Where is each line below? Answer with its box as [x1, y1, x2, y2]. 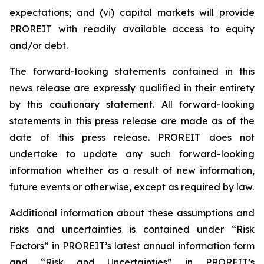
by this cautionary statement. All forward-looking [9, 98, 255, 110]
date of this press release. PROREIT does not [9, 131, 255, 143]
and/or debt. [9, 39, 68, 51]
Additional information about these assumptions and [9, 207, 255, 219]
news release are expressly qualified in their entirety [9, 82, 255, 94]
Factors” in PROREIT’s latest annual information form [9, 240, 255, 252]
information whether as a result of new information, [9, 164, 255, 176]
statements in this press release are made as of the [9, 115, 255, 127]
